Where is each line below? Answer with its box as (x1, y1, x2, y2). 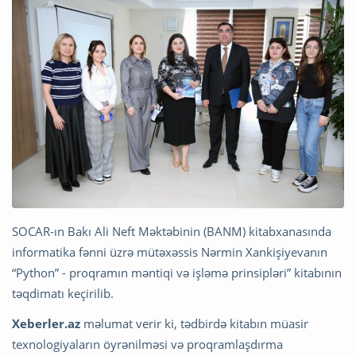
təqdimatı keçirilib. (12, 285, 114, 302)
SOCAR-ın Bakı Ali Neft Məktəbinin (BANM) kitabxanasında (12, 223, 331, 240)
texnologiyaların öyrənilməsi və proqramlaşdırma (12, 336, 283, 353)
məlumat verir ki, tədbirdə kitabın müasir (80, 315, 308, 332)
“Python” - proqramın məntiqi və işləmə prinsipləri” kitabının (12, 265, 342, 281)
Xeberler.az (12, 315, 80, 332)
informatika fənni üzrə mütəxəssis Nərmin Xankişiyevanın (12, 244, 327, 261)
